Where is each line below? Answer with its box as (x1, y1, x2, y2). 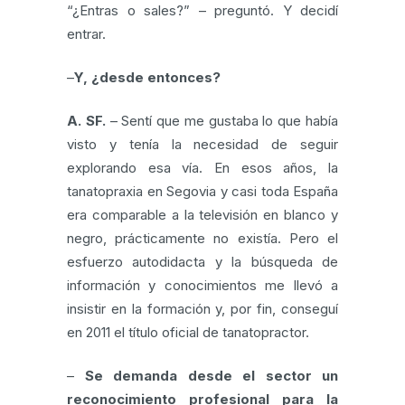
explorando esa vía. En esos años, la (67, 159, 338, 176)
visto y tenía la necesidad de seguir (67, 136, 338, 153)
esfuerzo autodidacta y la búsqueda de (67, 253, 338, 270)
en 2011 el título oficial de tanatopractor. (67, 324, 309, 341)
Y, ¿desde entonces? (74, 69, 221, 86)
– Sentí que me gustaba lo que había (105, 112, 339, 129)
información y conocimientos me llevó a (67, 277, 338, 294)
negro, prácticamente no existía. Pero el (67, 230, 338, 247)
